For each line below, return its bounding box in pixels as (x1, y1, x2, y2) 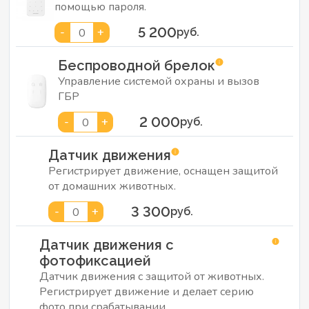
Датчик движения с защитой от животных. (39, 269, 265, 284)
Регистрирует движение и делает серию (39, 284, 255, 299)
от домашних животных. (48, 179, 177, 194)
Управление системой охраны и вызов (58, 74, 260, 89)
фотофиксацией (39, 252, 152, 269)
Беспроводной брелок (58, 57, 216, 74)
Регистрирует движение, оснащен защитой (48, 163, 279, 179)
